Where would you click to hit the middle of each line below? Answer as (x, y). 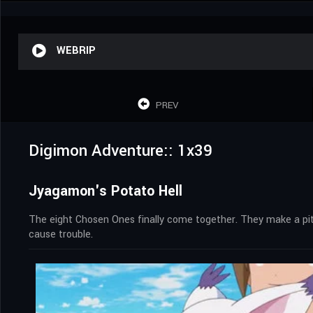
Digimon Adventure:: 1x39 (121, 151)
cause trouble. (61, 234)
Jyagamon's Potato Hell (105, 191)
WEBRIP (76, 50)
